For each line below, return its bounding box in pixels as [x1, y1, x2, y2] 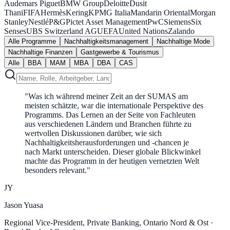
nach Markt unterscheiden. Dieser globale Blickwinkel [25, 147, 201, 156]
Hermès [41, 8, 66, 17]
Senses [4, 26, 26, 35]
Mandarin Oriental [130, 8, 190, 17]
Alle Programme [8, 37, 56, 45]
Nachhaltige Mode [157, 37, 210, 45]
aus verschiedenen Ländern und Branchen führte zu [25, 119, 191, 128]
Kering [66, 8, 88, 17]
